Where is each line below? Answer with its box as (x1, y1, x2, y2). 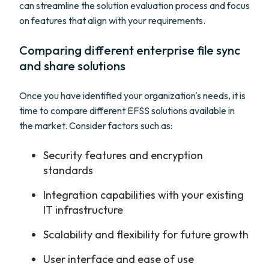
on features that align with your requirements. (19, 14, 205, 26)
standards (43, 163, 93, 177)
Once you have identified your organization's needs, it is (19, 89, 246, 101)
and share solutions (19, 58, 125, 73)
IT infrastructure (43, 203, 123, 217)
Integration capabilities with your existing (43, 188, 244, 202)
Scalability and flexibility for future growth (43, 228, 249, 241)
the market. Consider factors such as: (19, 119, 172, 131)
